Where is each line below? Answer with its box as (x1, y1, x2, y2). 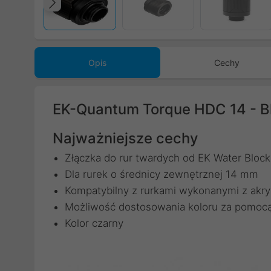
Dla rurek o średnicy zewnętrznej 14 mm (65, 168, 258, 180)
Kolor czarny (65, 217, 123, 229)
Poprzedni (55, 4, 142, 26)
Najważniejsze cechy (53, 129, 198, 147)
